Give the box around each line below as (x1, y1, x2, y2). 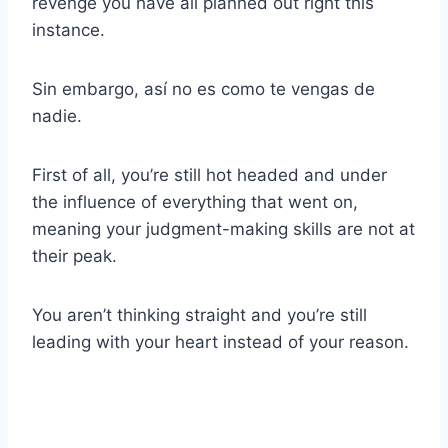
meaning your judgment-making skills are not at (32, 218, 415, 239)
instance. (32, 19, 105, 40)
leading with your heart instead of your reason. (32, 331, 409, 352)
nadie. (32, 105, 82, 126)
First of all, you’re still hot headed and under (32, 164, 387, 185)
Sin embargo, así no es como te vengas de (32, 78, 375, 99)
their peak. (32, 245, 117, 266)
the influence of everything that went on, (32, 191, 358, 212)
